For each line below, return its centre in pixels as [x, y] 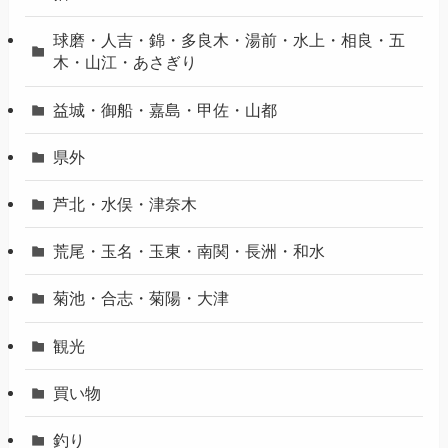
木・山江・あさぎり [125, 62]
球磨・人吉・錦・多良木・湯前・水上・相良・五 [229, 40]
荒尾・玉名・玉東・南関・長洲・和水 [189, 251]
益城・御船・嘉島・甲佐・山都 [165, 109]
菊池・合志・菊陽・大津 [141, 298]
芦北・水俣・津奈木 [125, 204]
